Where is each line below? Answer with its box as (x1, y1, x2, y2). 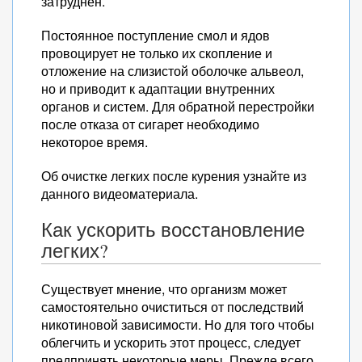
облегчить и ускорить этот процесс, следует (41, 333, 301, 351)
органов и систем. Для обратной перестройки (41, 97, 314, 116)
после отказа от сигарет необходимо (41, 115, 259, 133)
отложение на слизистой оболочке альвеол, (41, 61, 304, 80)
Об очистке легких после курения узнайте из (41, 166, 306, 185)
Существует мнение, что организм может (41, 280, 287, 298)
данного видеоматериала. (41, 184, 198, 203)
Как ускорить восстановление (41, 217, 305, 242)
